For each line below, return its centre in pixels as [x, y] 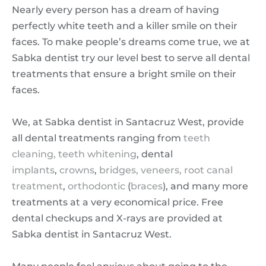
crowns [77, 170]
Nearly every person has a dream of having [115, 9]
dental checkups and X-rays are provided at [117, 218]
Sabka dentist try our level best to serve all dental [131, 58]
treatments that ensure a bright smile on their [124, 74]
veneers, [161, 170]
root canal [208, 170]
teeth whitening [97, 154]
